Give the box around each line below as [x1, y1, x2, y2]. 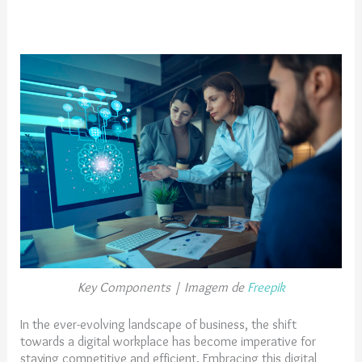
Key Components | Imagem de [77, 279, 247, 296]
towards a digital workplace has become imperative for [20, 333, 317, 350]
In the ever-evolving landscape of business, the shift [20, 316, 297, 333]
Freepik [246, 279, 285, 296]
